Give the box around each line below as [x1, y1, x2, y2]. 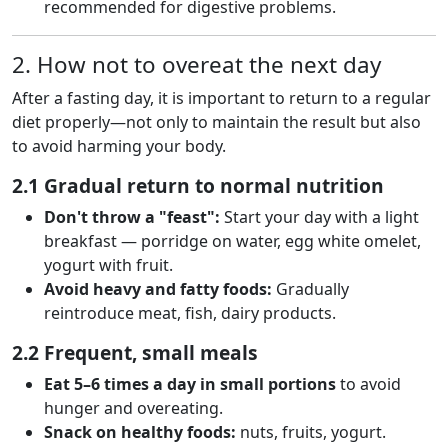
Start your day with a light [220, 206, 419, 228]
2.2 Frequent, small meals [12, 339, 258, 366]
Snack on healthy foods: [44, 421, 236, 443]
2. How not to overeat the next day [12, 49, 381, 80]
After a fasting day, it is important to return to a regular [12, 87, 431, 109]
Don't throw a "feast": [44, 206, 220, 228]
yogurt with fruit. [44, 254, 173, 276]
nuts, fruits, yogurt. [236, 421, 386, 443]
